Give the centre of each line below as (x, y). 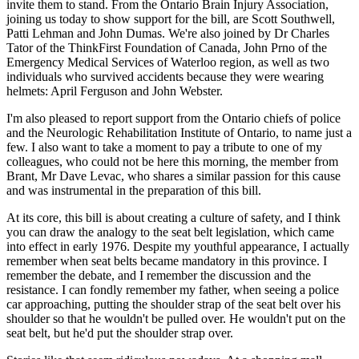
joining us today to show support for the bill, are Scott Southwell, (171, 18)
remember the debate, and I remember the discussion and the (159, 275)
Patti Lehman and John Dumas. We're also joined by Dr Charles (168, 33)
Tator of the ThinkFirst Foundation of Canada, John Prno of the (167, 47)
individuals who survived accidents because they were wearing (165, 76)
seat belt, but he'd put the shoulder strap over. (120, 333)
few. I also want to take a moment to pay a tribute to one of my (164, 147)
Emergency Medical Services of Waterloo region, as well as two (168, 62)
